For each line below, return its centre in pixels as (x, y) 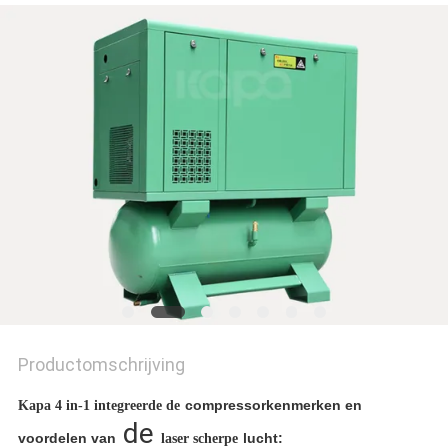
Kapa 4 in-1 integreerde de (98, 405)
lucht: (262, 437)
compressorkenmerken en (273, 404)
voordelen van (66, 437)
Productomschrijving (101, 364)
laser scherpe (199, 438)
